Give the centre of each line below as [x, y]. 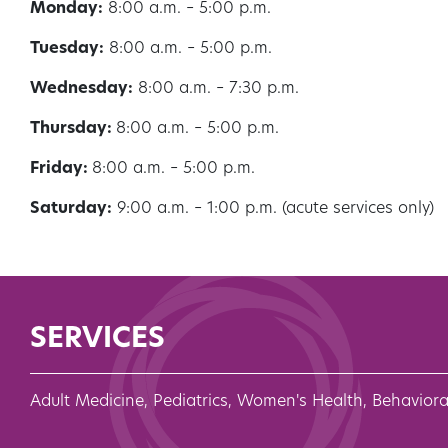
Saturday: [71, 209]
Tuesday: [67, 49]
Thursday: [73, 129]
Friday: [61, 169]
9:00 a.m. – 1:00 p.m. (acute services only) [273, 209]
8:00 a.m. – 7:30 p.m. [216, 89]
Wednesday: [81, 89]
